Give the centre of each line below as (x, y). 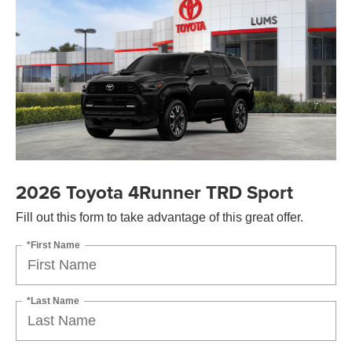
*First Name (53, 245)
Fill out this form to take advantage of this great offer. (159, 217)
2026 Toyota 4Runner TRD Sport (154, 192)
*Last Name (53, 301)
